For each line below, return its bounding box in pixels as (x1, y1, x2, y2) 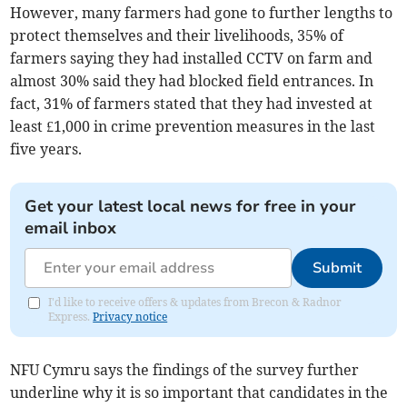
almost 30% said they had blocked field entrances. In (10, 72, 374, 91)
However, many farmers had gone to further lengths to (10, 4, 393, 23)
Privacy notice (93, 310, 168, 324)
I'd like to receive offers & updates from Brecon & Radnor (48, 295, 342, 310)
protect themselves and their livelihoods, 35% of (10, 26, 344, 45)
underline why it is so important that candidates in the (10, 383, 389, 402)
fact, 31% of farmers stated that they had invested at (10, 94, 373, 114)
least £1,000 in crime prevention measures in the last (10, 117, 376, 136)
